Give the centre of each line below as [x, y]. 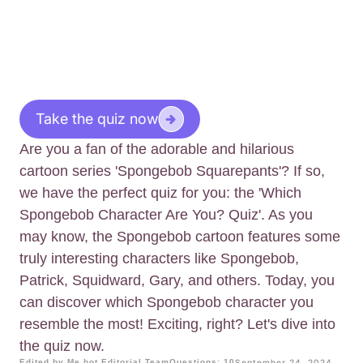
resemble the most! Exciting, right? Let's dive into [177, 325]
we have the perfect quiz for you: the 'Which [160, 193]
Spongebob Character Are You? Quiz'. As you [166, 215]
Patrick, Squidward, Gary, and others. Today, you [177, 281]
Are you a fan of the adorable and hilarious [157, 149]
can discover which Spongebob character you [167, 303]
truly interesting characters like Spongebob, [159, 259]
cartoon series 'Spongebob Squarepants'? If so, [172, 171]
